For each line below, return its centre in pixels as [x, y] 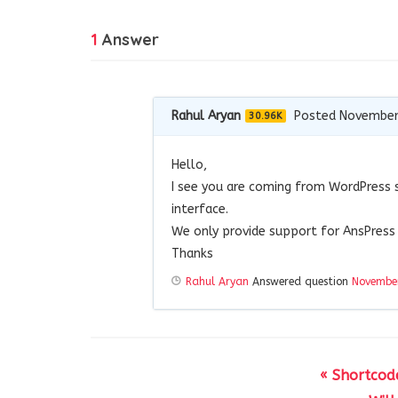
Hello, [189, 164]
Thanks [192, 253]
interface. [200, 209]
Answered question [300, 281]
